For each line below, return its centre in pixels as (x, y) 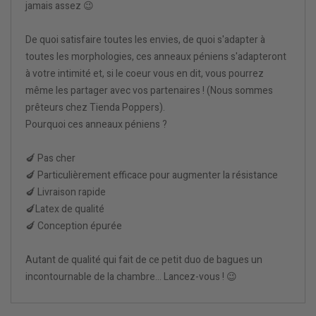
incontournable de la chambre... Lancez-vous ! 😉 (131, 277)
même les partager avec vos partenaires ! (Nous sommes (149, 91)
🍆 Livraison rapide (66, 193)
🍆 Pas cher (50, 159)
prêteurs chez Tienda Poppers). (95, 108)
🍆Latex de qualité (65, 209)
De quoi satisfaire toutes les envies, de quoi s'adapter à (145, 40)
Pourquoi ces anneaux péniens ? (96, 125)
